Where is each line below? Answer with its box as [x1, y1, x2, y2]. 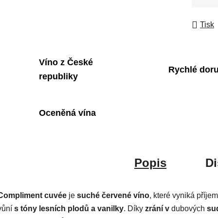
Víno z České [39, 57, 93, 68]
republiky [39, 72, 78, 82]
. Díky [124, 204, 145, 213]
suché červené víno [77, 191, 149, 200]
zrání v [145, 204, 169, 213]
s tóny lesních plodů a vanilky [14, 204, 124, 213]
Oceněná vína [39, 108, 96, 118]
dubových [169, 204, 207, 213]
